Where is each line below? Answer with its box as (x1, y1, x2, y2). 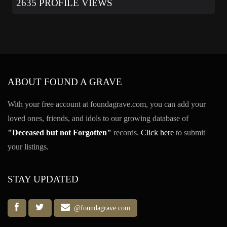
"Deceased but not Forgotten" (8, 128, 111, 137)
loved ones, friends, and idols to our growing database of (8, 114, 188, 123)
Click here (141, 128, 174, 137)
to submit (174, 128, 205, 137)
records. (111, 128, 141, 137)
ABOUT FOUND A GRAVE (8, 77, 122, 88)
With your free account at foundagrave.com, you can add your (8, 100, 206, 109)
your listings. (8, 142, 49, 152)
